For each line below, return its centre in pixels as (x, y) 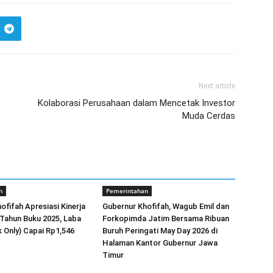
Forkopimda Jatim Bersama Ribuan (166, 218)
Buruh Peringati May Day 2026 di (160, 231)
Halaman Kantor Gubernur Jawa (160, 243)
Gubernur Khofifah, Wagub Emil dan (166, 206)
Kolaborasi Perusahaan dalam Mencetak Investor (136, 103)
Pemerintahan (127, 191)
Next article (217, 86)
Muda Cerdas (209, 116)
